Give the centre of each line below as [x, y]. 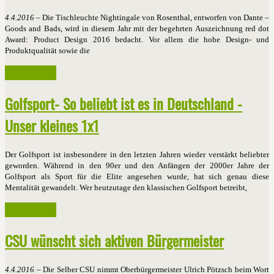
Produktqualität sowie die [47, 51]
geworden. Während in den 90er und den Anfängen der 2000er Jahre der [137, 166]
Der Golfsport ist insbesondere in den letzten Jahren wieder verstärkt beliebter [137, 155]
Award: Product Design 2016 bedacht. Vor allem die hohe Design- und [137, 40]
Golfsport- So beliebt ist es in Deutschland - [124, 104]
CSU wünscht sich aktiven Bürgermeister [114, 241]
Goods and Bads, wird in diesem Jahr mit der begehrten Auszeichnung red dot [137, 29]
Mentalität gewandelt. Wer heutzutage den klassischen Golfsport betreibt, [126, 188]
